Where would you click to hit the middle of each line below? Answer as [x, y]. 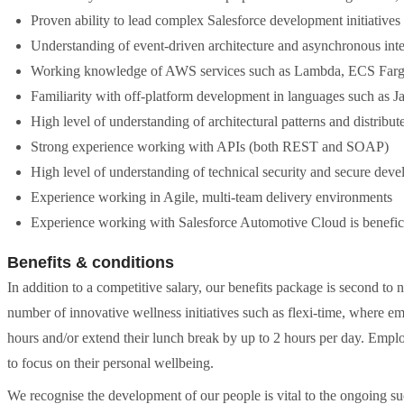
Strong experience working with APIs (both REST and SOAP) [210, 147]
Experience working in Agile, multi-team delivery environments [211, 197]
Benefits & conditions [91, 262]
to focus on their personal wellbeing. [110, 363]
